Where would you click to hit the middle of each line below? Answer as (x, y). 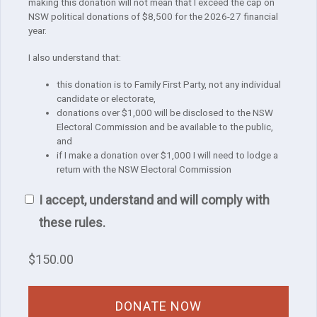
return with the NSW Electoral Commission (144, 169)
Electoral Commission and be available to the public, (165, 127)
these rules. (72, 223)
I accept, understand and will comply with (154, 200)
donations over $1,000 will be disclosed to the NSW (165, 113)
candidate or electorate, (106, 99)
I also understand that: (75, 58)
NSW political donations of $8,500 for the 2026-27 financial (153, 17)
